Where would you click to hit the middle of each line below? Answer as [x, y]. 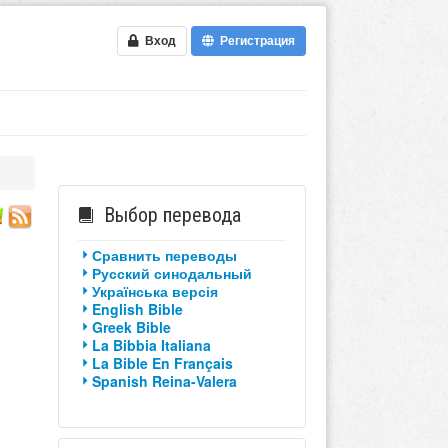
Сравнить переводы [164, 254]
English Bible [137, 308]
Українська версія [154, 290]
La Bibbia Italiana [151, 344]
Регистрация [254, 41]
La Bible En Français [162, 362]
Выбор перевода [172, 214]
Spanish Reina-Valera [164, 380]
